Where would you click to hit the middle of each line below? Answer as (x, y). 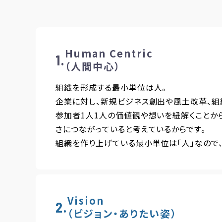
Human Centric (109, 53)
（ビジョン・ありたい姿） (122, 213)
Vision (86, 200)
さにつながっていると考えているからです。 (131, 129)
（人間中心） (93, 66)
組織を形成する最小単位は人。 (111, 87)
